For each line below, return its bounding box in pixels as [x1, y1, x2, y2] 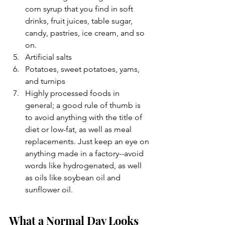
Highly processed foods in [25, 88, 122, 98]
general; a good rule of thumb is [25, 100, 143, 110]
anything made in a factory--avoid [25, 149, 146, 158]
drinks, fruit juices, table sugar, [25, 16, 135, 26]
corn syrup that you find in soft [25, 4, 135, 14]
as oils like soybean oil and [25, 173, 123, 182]
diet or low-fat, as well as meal [25, 125, 134, 134]
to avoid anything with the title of [25, 113, 144, 122]
